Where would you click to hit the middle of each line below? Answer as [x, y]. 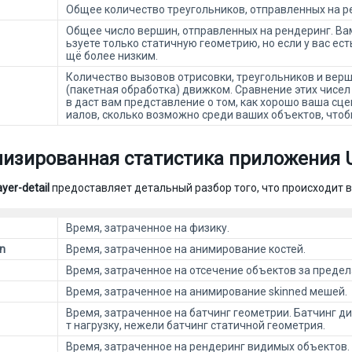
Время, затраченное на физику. [148, 228]
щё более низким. [112, 56]
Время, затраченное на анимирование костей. [186, 249]
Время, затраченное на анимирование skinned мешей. [207, 291]
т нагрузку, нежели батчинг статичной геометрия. [196, 325]
